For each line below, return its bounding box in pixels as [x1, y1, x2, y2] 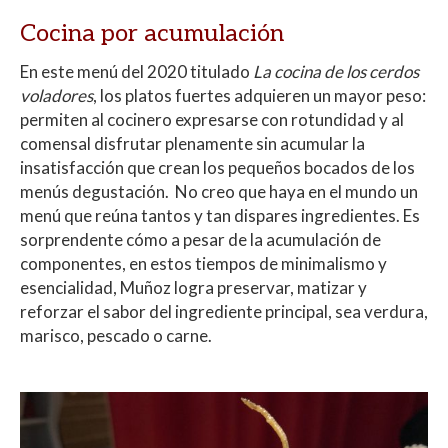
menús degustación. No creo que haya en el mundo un [20, 181, 418, 203]
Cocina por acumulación [20, 19, 284, 49]
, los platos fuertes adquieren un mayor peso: [93, 85, 426, 107]
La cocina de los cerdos [253, 61, 419, 83]
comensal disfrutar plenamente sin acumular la [20, 133, 365, 155]
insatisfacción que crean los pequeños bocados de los [20, 157, 415, 179]
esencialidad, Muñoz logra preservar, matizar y [20, 277, 367, 299]
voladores [20, 85, 93, 107]
